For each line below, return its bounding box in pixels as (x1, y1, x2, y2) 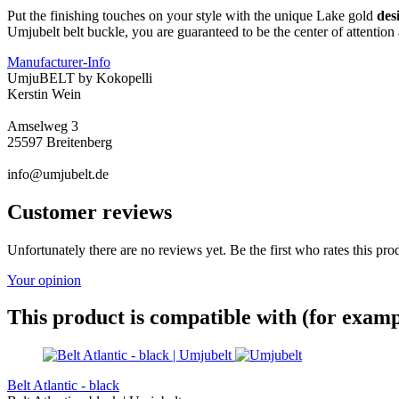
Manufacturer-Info (7, 53, 110, 69)
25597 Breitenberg (7, 134, 112, 150)
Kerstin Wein (7, 85, 81, 102)
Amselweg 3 (7, 118, 78, 134)
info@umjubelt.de (7, 166, 109, 182)
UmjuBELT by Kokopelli (7, 69, 152, 85)
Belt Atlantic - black (7, 378, 119, 394)
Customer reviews (7, 199, 172, 224)
